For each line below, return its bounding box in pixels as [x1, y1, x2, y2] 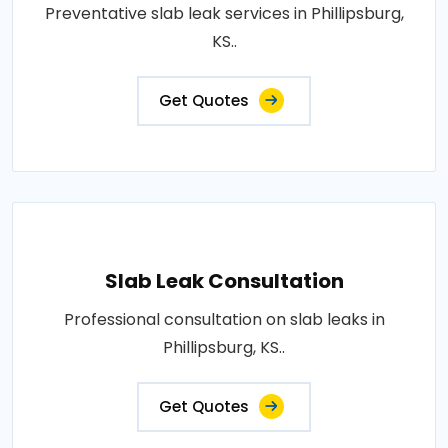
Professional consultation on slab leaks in [63, 308, 385, 331]
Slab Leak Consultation [104, 267, 344, 295]
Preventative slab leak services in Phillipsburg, [44, 2, 404, 25]
